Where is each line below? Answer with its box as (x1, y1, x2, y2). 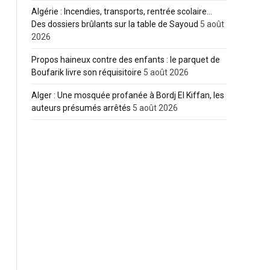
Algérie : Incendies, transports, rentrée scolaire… (31, 7, 212, 16)
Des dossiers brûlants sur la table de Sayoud (31, 19, 198, 29)
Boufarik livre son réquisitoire (31, 67, 142, 77)
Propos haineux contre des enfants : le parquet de (31, 55, 220, 64)
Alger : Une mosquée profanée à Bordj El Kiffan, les (31, 90, 224, 100)
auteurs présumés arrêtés (31, 103, 131, 113)
